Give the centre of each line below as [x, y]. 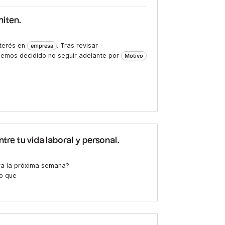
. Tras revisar [77, 46]
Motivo [134, 56]
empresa [42, 46]
